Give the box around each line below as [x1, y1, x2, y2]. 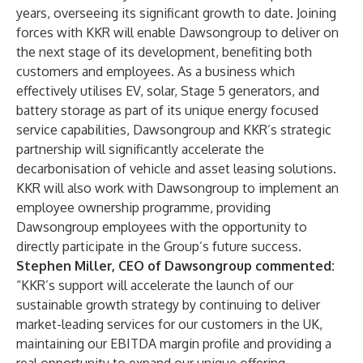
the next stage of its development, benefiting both [16, 44, 312, 60]
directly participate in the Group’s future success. [16, 238, 301, 254]
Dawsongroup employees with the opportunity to [16, 219, 307, 235]
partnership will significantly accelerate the [16, 141, 264, 157]
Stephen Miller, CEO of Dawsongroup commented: [16, 258, 335, 274]
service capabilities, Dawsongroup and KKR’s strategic [16, 122, 331, 138]
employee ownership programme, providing [16, 199, 271, 216]
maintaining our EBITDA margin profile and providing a [16, 335, 331, 352]
